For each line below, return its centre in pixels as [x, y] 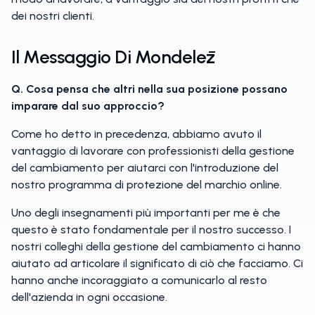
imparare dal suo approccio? [88, 106]
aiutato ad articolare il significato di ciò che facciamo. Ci [157, 263]
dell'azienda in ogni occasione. [89, 297]
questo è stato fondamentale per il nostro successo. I [151, 230]
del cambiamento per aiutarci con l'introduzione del [145, 168]
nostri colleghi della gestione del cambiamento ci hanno [156, 246]
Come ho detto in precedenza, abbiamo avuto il [136, 134]
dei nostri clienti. [53, 16]
